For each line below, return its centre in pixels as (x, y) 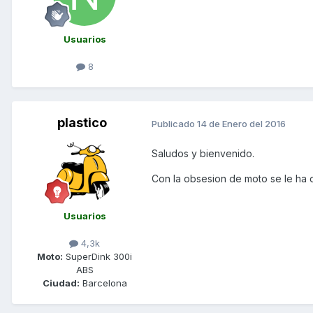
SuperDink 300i (97, 257)
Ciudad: (61, 283)
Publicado (174, 123)
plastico (82, 123)
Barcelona (103, 283)
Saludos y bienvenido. (203, 154)
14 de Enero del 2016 (241, 123)
